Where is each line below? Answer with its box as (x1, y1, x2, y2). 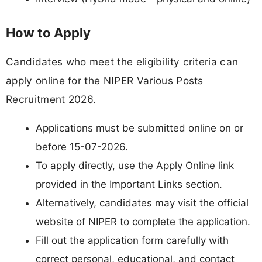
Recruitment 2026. (6, 92, 96, 105)
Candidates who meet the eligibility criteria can (6, 55, 239, 68)
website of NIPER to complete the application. (36, 215, 250, 227)
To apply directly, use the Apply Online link (36, 159, 234, 171)
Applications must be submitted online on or (36, 122, 243, 134)
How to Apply (6, 25, 91, 40)
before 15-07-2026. (36, 140, 128, 153)
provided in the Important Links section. (36, 178, 222, 190)
